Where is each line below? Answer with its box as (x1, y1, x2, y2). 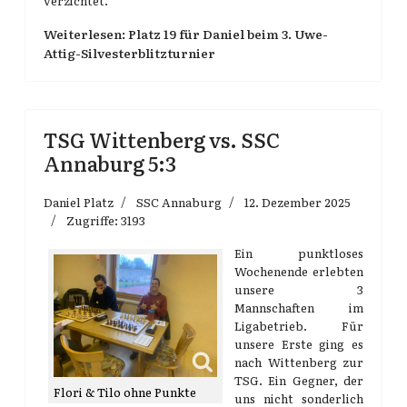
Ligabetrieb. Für (234, 317, 363, 334)
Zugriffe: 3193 (66, 212, 145, 229)
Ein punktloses (234, 244, 363, 262)
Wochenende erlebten (234, 263, 363, 280)
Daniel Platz (44, 194, 114, 211)
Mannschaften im (234, 299, 363, 316)
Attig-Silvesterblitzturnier (44, 44, 215, 62)
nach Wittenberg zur (234, 353, 363, 371)
